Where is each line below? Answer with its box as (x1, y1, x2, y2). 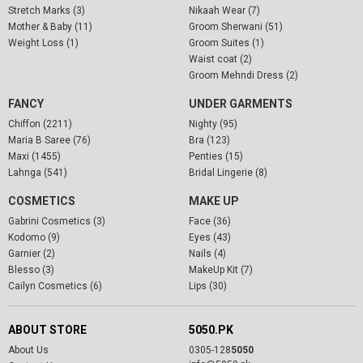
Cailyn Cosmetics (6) (8, 280, 102, 292)
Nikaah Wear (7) (188, 4, 260, 16)
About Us (8, 344, 49, 356)
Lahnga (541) (8, 166, 67, 178)
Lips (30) (188, 280, 227, 292)
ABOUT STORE (8, 322, 87, 336)
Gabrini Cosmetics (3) (8, 215, 105, 227)
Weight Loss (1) (8, 36, 79, 49)
